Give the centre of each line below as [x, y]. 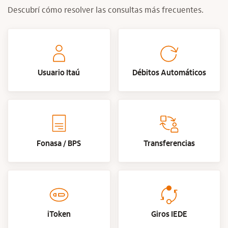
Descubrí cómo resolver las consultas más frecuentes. [106, 10]
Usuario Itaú [59, 73]
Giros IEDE [169, 214]
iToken [59, 214]
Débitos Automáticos [169, 73]
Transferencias [169, 143]
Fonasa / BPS [59, 143]
